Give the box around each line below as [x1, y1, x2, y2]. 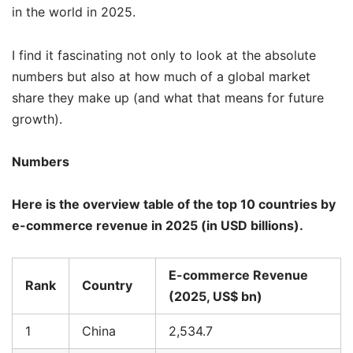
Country [82, 277, 132, 294]
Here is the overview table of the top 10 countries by [12, 195, 336, 212]
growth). [12, 110, 62, 127]
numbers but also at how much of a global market [12, 68, 310, 84]
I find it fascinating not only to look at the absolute [12, 46, 316, 63]
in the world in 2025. [12, 4, 136, 20]
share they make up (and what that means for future [12, 89, 324, 106]
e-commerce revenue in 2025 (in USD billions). [12, 217, 303, 233]
